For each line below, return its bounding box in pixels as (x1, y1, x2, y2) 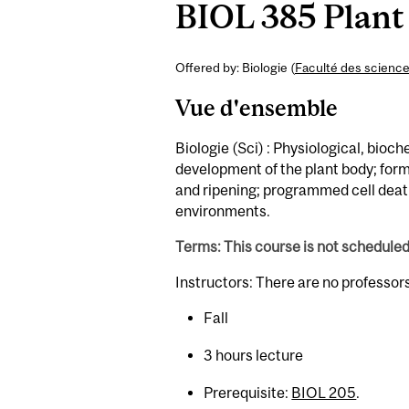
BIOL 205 (291, 383, 357, 401)
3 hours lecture (204, 346, 304, 363)
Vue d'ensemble (175, 95, 338, 121)
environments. (175, 203, 270, 220)
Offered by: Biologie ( (175, 60, 295, 76)
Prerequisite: (204, 383, 292, 401)
